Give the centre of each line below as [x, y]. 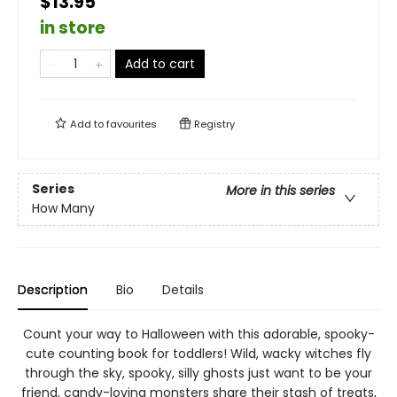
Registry [213, 124]
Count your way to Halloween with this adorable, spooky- [198, 334]
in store [73, 28]
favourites [132, 124]
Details [183, 290]
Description [53, 290]
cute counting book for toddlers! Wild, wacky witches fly [198, 354]
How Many [63, 209]
